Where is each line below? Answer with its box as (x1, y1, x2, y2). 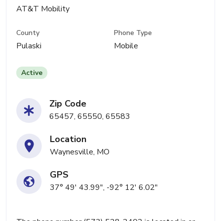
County (16, 28, 39, 38)
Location (50, 133, 86, 146)
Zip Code (49, 98, 86, 110)
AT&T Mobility (16, 3, 70, 14)
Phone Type (114, 28, 152, 38)
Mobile (114, 40, 139, 52)
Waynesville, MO (50, 147, 110, 158)
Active (21, 68, 42, 78)
